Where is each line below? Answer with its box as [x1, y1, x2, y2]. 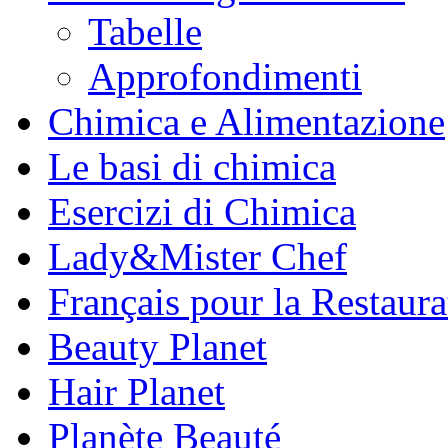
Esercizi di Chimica [48, 189, 356, 233]
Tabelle [88, 9, 202, 53]
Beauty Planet [48, 324, 267, 368]
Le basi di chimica [48, 144, 336, 188]
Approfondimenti [88, 54, 362, 98]
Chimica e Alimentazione [48, 99, 445, 143]
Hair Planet [48, 369, 225, 413]
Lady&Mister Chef [48, 234, 347, 278]
